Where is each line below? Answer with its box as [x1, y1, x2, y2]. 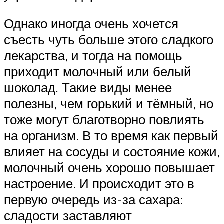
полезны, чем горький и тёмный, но [4, 95, 213, 111]
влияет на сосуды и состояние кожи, [4, 143, 220, 159]
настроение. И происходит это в [4, 175, 194, 191]
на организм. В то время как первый [4, 127, 218, 143]
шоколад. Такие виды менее [4, 79, 172, 95]
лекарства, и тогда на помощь [4, 47, 182, 63]
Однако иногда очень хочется [4, 15, 178, 31]
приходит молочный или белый [4, 63, 191, 79]
